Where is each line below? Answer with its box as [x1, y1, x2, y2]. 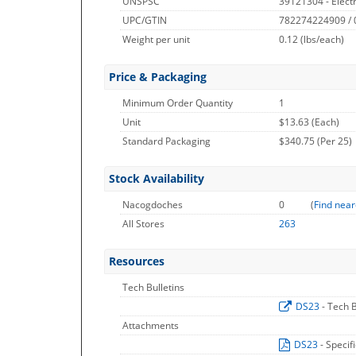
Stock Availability [109, 171, 204, 186]
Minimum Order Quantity [122, 96, 233, 110]
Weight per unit [122, 33, 190, 46]
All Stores [122, 217, 164, 230]
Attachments [122, 319, 179, 332]
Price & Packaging [109, 69, 207, 84]
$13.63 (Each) [279, 115, 339, 129]
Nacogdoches [122, 198, 183, 211]
